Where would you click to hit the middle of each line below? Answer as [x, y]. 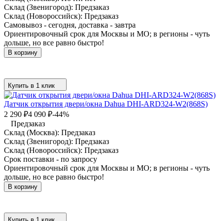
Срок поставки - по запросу [51, 159]
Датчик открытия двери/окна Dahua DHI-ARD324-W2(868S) [106, 104]
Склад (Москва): [33, 132]
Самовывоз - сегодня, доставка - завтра [70, 25]
